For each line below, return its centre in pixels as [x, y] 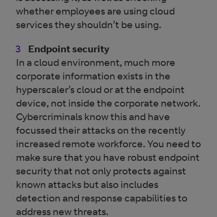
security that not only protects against [101, 171]
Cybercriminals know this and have [93, 116]
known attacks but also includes [87, 184]
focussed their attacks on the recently [101, 130]
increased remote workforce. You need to [109, 144]
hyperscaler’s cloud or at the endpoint [101, 89]
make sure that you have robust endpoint [108, 157]
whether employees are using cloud [96, 11]
